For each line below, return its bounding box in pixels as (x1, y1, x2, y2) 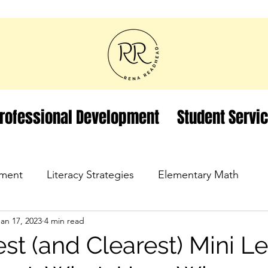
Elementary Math (158, 167, 239, 181)
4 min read (44, 215, 84, 226)
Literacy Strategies (47, 167, 134, 181)
